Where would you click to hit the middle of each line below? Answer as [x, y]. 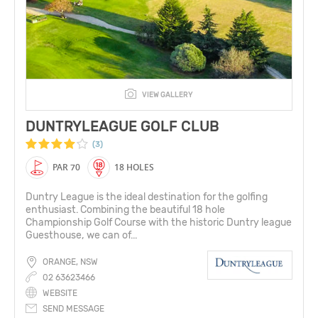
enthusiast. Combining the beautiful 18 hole [125, 210]
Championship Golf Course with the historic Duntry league [159, 223]
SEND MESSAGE [73, 309]
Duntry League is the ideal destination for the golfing [147, 197]
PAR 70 [66, 168]
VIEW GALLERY [168, 95]
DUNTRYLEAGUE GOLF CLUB [122, 127]
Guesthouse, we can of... [81, 236]
